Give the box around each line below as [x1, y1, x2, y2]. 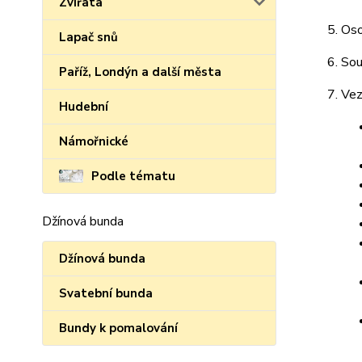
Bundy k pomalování [59, 320, 178, 336]
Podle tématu [91, 168, 175, 184]
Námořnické [59, 133, 128, 149]
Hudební [59, 99, 108, 115]
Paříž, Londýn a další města [59, 64, 221, 80]
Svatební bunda [59, 285, 153, 301]
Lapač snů [59, 29, 118, 45]
